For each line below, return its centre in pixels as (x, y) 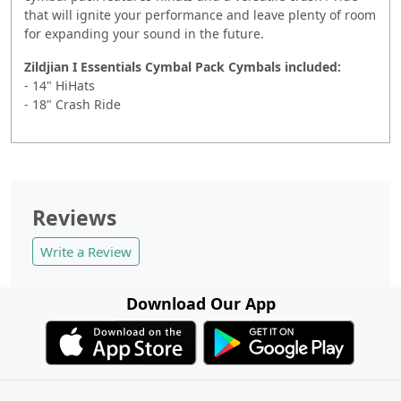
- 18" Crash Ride (73, 104)
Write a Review (86, 251)
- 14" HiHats (60, 85)
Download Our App (200, 303)
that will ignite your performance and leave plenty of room (200, 14)
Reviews (74, 217)
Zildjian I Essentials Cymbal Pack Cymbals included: (183, 66)
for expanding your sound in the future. (144, 33)
